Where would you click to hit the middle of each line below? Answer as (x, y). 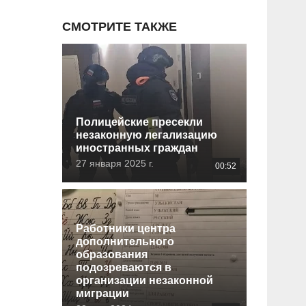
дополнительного (125, 241)
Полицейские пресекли (139, 122)
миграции (102, 293)
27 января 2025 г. (115, 163)
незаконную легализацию (147, 135)
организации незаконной (144, 280)
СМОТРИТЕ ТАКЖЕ (120, 26)
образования (112, 254)
